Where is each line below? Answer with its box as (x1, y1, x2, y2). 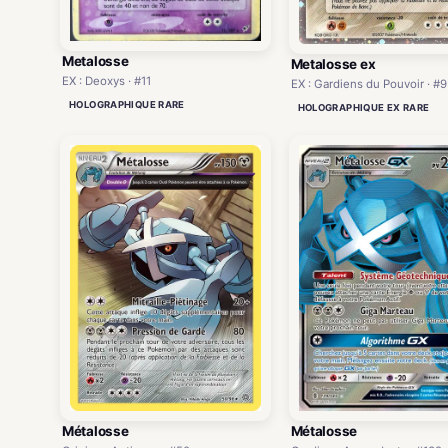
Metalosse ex (290, 55, 376, 72)
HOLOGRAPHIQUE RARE (69, 99, 185, 110)
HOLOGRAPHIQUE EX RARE (297, 101, 430, 113)
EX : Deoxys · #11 (62, 74, 151, 88)
